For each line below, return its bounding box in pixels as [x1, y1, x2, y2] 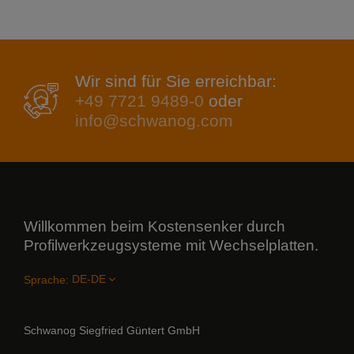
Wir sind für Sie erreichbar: [75, 72, 277, 91]
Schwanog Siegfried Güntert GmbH [24, 323, 200, 337]
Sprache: [24, 273, 69, 286]
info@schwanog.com [75, 111, 234, 130]
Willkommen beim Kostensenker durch [24, 218, 285, 235]
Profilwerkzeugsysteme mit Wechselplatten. [24, 237, 318, 254]
